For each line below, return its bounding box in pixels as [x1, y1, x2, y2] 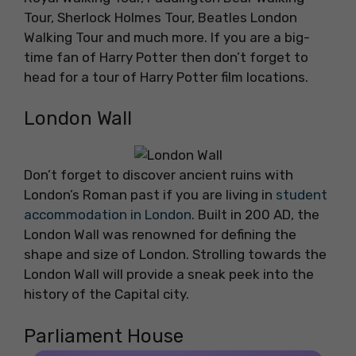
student [276, 187, 327, 203]
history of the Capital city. [24, 286, 189, 303]
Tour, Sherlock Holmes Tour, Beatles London [24, 9, 297, 25]
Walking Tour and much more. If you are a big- [24, 29, 310, 45]
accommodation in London [24, 207, 192, 223]
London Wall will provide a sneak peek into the [24, 266, 314, 283]
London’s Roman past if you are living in [24, 187, 276, 203]
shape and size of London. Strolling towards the [24, 246, 327, 263]
